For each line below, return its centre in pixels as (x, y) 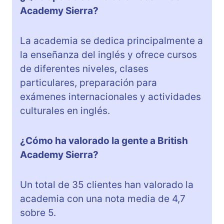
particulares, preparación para (88, 82)
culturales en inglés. (65, 110)
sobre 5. (38, 212)
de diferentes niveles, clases (84, 68)
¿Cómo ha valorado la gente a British (104, 140)
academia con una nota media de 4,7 (103, 198)
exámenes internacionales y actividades (110, 96)
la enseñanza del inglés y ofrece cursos (108, 54)
